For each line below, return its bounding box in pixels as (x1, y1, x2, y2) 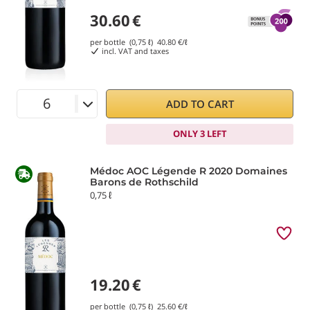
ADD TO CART (165, 96, 234, 111)
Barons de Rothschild (90, 175, 199, 188)
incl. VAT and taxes (99, 45, 169, 56)
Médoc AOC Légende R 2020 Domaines (90, 164, 287, 177)
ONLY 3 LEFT (172, 127, 227, 140)
